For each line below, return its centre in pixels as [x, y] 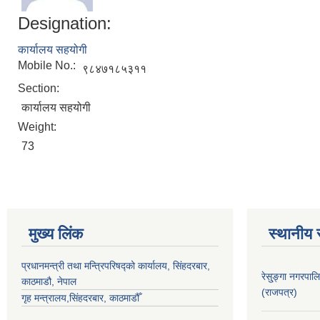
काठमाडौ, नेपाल [49, 281]
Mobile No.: [48, 65]
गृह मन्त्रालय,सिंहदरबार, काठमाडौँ [80, 297]
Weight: [39, 126]
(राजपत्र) [279, 292]
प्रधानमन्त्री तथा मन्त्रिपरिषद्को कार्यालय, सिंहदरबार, [116, 265]
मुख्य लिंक [56, 234]
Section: [40, 88]
